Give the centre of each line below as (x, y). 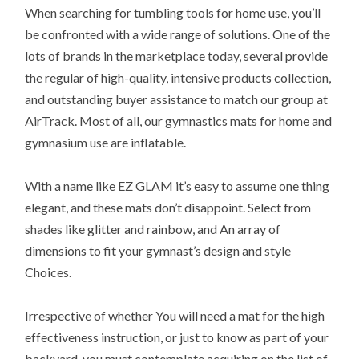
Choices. (48, 272)
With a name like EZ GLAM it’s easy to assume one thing (177, 186)
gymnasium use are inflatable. (106, 143)
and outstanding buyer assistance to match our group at (177, 99)
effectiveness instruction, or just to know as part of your (177, 337)
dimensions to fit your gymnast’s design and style (158, 251)
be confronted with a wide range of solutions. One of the (178, 34)
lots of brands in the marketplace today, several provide (177, 56)
